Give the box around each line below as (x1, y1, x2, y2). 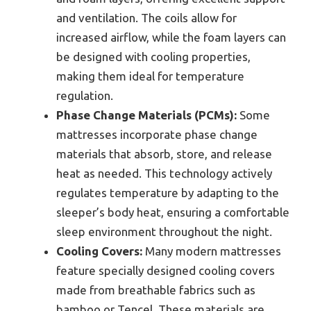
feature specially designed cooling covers (56, 264, 275, 278)
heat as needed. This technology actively (56, 167, 272, 180)
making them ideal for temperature (56, 69, 244, 83)
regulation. (56, 89, 113, 103)
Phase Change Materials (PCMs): (56, 108, 237, 122)
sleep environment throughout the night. (56, 225, 272, 239)
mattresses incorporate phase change (56, 128, 258, 142)
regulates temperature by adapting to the (56, 186, 279, 200)
